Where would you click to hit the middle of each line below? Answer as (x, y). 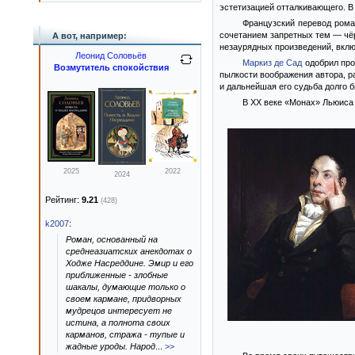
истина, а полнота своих (118, 323)
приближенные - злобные (117, 275)
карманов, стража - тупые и (125, 334)
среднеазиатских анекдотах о (129, 251)
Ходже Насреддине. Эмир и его (130, 263)
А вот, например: (90, 36)
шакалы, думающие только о (126, 287)
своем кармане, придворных (124, 299)
